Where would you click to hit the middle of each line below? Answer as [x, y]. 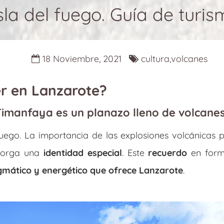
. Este [135, 153]
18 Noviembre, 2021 [82, 59]
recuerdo [170, 153]
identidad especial [83, 153]
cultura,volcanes [173, 59]
